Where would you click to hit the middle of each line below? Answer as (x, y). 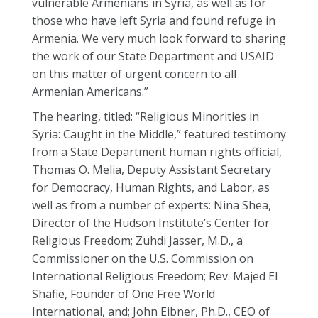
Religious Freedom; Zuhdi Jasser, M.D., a (137, 241)
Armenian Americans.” (90, 92)
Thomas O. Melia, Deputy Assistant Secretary (152, 170)
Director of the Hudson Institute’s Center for (151, 223)
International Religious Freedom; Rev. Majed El (155, 276)
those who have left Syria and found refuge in (154, 21)
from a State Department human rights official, (157, 152)
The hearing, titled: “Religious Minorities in (146, 116)
